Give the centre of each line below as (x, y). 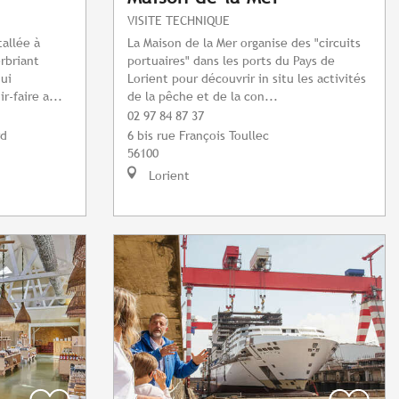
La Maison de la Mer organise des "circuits (244, 43)
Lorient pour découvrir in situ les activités (247, 78)
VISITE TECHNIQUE (179, 20)
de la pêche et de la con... (203, 96)
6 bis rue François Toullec (198, 135)
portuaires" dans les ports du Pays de (231, 61)
